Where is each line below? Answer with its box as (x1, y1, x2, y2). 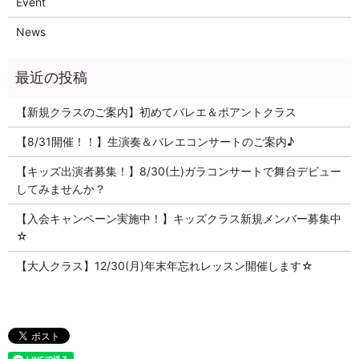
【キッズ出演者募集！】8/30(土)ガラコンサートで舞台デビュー (15, 163, 341, 178)
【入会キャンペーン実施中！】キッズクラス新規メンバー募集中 (15, 211, 341, 225)
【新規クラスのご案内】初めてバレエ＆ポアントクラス (15, 104, 296, 119)
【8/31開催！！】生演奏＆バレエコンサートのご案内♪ (15, 134, 294, 148)
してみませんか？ (15, 181, 106, 196)
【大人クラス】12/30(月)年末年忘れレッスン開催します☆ (15, 258, 313, 272)
